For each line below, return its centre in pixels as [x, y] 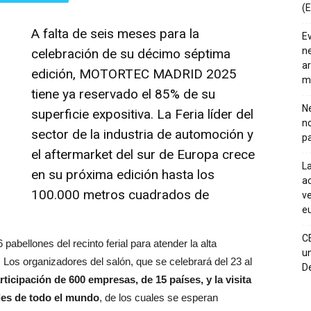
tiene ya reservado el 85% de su [123, 94]
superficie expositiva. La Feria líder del [142, 115]
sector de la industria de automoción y [142, 135]
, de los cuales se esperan [159, 298]
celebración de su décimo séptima [131, 54]
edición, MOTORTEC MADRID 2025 [134, 74]
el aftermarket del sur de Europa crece [143, 155]
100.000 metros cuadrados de [120, 195]
